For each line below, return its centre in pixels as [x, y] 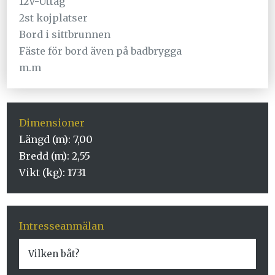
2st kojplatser [54, 18]
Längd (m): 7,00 [56, 140]
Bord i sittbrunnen [65, 35]
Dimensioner [52, 123]
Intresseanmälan [62, 226]
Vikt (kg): [44, 173]
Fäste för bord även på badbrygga [101, 51]
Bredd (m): [46, 156]
